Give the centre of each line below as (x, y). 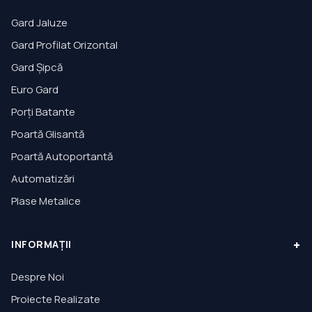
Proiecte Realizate (56, 299)
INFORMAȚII (41, 244)
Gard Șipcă (37, 67)
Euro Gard (35, 89)
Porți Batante (43, 112)
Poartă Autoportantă (62, 156)
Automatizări (43, 179)
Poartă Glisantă (48, 134)
